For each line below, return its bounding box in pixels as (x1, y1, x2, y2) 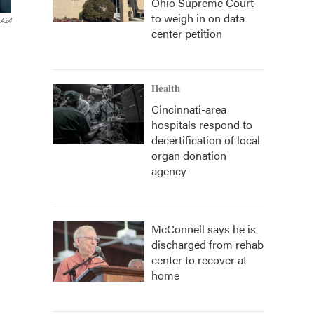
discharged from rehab (151, 236, 264, 252)
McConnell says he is (151, 221, 256, 237)
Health (151, 83, 180, 95)
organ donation (151, 147, 226, 163)
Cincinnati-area (151, 101, 226, 117)
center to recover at (151, 252, 247, 268)
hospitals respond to (151, 116, 252, 132)
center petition (151, 25, 222, 41)
